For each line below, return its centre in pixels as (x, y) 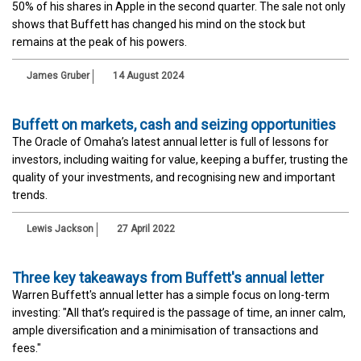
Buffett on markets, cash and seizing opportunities (174, 124)
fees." (27, 348)
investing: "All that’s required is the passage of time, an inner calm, (179, 312)
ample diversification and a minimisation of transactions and (165, 330)
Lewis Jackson (60, 228)
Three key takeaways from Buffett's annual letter (168, 277)
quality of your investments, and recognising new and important (174, 177)
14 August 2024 (147, 75)
